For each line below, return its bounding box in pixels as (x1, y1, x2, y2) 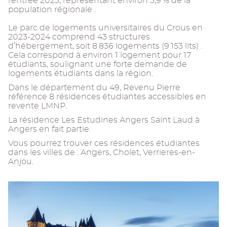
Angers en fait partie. (8, 125, 91, 133)
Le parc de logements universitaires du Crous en (8, 24, 203, 32)
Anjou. (8, 158, 33, 166)
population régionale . (8, 6, 96, 14)
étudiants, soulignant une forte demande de (8, 60, 187, 68)
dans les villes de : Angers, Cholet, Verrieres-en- (8, 148, 195, 157)
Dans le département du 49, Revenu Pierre (8, 84, 180, 92)
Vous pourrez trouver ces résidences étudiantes (8, 139, 200, 147)
